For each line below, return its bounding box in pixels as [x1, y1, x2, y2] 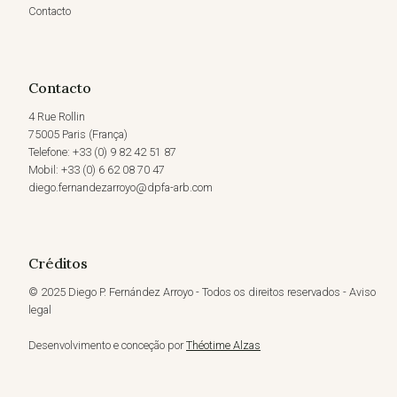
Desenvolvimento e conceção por [28, 339, 186, 353]
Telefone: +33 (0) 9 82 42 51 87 [28, 144, 176, 159]
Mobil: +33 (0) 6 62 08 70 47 [28, 162, 165, 176]
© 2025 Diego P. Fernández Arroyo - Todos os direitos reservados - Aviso [28, 285, 376, 300]
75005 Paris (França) [28, 127, 128, 141]
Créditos [28, 254, 88, 273]
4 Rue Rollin [28, 109, 85, 123]
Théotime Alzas [186, 339, 261, 353]
